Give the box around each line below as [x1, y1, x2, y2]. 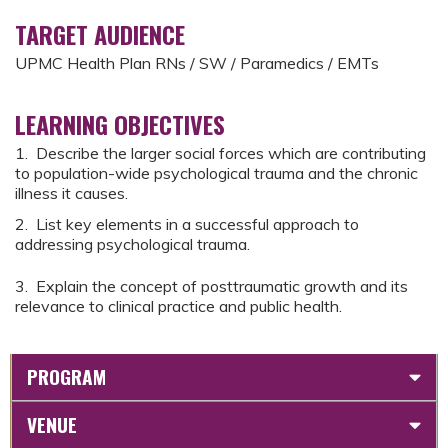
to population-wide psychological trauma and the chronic [15, 163, 418, 183]
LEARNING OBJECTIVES [15, 106, 225, 142]
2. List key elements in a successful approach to [15, 214, 359, 234]
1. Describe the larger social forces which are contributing [15, 143, 426, 163]
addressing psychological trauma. [15, 234, 250, 254]
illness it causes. [15, 183, 128, 203]
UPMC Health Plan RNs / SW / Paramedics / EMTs [15, 53, 379, 73]
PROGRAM [27, 362, 106, 392]
